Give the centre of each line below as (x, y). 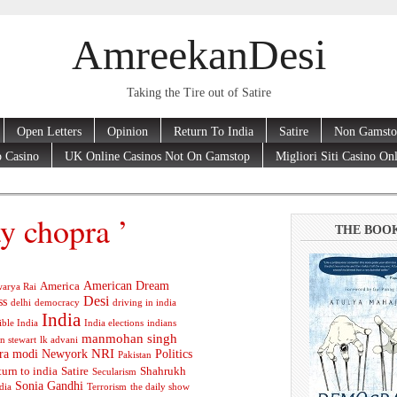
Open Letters (49, 131)
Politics (174, 354)
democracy (57, 303)
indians (161, 323)
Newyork (65, 354)
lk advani (58, 340)
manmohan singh (129, 339)
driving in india (144, 303)
